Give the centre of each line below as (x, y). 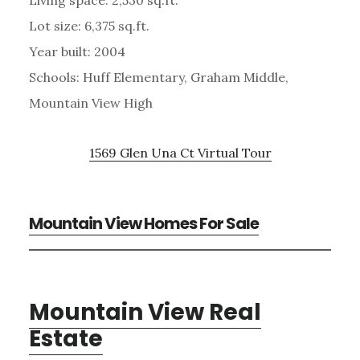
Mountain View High (90, 102)
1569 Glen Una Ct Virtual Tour (180, 152)
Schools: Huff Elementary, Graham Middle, (158, 77)
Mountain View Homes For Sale (143, 223)
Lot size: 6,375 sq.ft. (89, 25)
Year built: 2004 (77, 51)
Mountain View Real (145, 312)
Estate (65, 338)
